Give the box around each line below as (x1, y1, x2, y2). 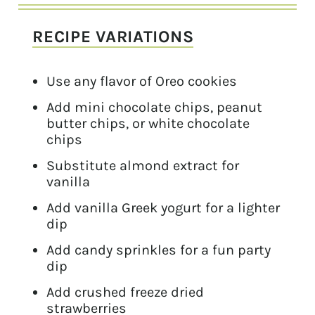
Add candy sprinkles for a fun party (46, 242, 271, 259)
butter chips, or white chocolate (46, 115, 250, 132)
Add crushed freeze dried (46, 284, 205, 301)
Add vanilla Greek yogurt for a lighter (46, 200, 281, 217)
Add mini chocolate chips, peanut (46, 99, 263, 116)
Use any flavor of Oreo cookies (46, 73, 238, 90)
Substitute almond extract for (46, 157, 240, 174)
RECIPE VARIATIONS (32, 27, 194, 47)
